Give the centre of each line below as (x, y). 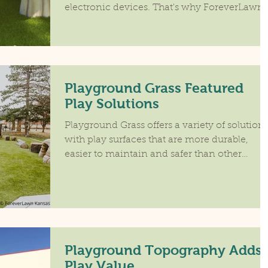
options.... (87, 168)
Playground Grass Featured (154, 88)
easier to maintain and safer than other (153, 154)
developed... (92, 22)
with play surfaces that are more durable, (156, 140)
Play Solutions (112, 103)
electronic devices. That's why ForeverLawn (164, 7)
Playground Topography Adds (163, 250)
